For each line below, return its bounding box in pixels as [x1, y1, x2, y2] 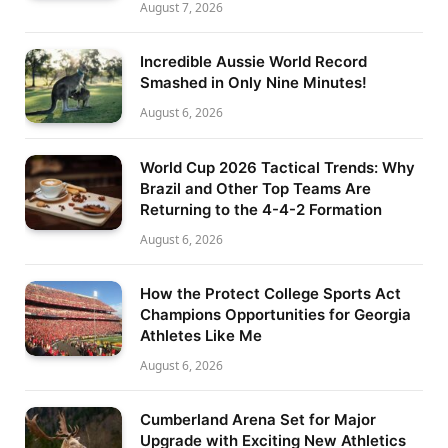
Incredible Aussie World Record [140, 51, 367, 71]
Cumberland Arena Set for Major [140, 410, 376, 430]
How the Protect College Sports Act [140, 284, 401, 304]
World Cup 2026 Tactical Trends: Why [140, 158, 415, 178]
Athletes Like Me [140, 326, 262, 346]
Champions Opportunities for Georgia [140, 305, 411, 325]
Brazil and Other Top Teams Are [140, 179, 371, 199]
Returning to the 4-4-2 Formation [140, 200, 382, 220]
